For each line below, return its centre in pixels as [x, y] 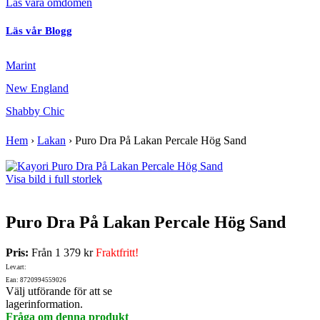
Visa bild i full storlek [54, 179]
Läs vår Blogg [39, 31]
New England [37, 89]
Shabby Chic [35, 111]
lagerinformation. [44, 304]
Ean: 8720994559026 [36, 280]
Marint [21, 66]
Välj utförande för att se [59, 291]
